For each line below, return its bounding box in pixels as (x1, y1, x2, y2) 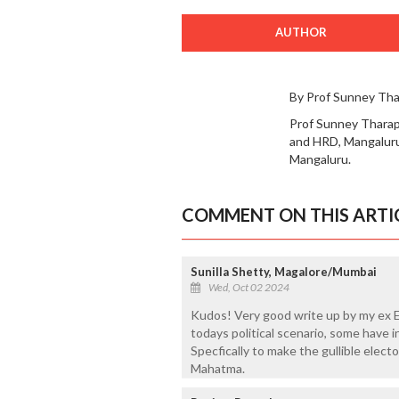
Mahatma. (190, 361, 245, 377)
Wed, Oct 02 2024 (208, 281, 289, 295)
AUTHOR (274, 25, 327, 40)
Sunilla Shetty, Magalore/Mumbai (190, 265, 377, 280)
